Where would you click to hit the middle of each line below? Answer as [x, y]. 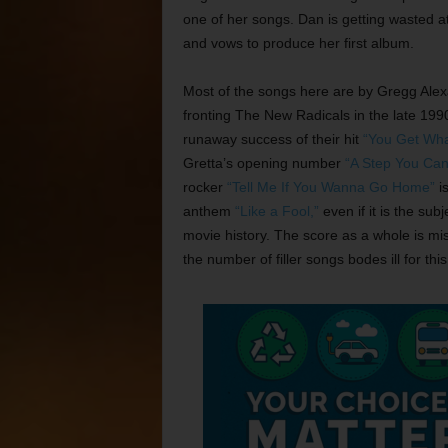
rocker [204, 186]
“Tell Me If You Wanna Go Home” [330, 186]
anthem [208, 210]
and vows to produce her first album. [298, 42]
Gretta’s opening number [263, 162]
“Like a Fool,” [276, 210]
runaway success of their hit [272, 138]
